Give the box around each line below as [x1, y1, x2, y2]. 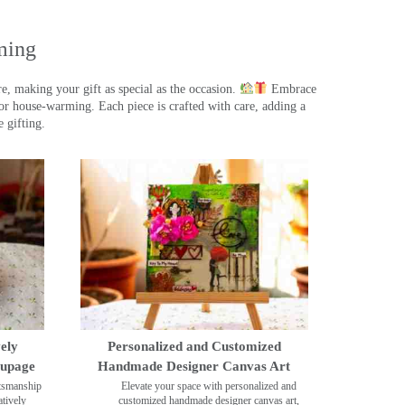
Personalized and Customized [107, 339, 281, 354]
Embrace [268, 81, 317, 96]
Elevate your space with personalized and [120, 380, 297, 393]
